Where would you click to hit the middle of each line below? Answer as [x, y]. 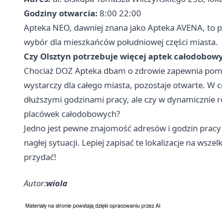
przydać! [40, 157]
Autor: [35, 183]
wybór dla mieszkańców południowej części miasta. [121, 42]
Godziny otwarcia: [61, 13]
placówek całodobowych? [72, 114]
